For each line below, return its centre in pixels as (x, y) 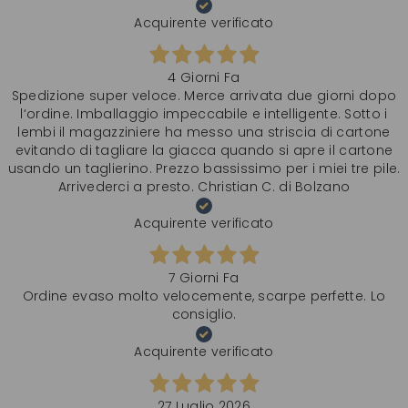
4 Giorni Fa (204, 78)
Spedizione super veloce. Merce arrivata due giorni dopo (204, 96)
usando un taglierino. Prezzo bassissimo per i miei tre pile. (204, 169)
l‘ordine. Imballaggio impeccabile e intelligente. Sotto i (204, 114)
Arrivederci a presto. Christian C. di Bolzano (204, 187)
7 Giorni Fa (204, 278)
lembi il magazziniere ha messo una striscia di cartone (204, 133)
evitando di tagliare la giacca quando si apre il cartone (204, 151)
